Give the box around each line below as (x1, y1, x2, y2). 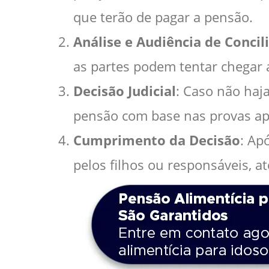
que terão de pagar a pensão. (73, 8, 253, 26)
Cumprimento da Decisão (73, 131, 240, 149)
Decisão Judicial (73, 82, 176, 100)
